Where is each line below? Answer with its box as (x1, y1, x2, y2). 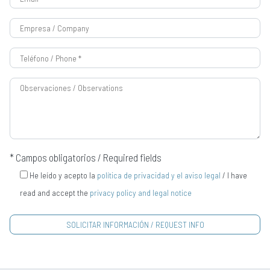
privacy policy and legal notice (89, 187, 192, 198)
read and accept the (19, 187, 90, 198)
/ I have (220, 169, 247, 180)
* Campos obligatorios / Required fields (10, 151, 162, 163)
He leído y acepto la (29, 169, 97, 180)
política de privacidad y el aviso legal (96, 169, 221, 180)
